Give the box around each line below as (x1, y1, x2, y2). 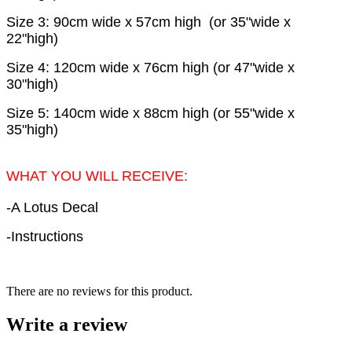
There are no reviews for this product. (6, 284, 192, 299)
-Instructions (6, 229, 83, 245)
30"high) (6, 76, 58, 93)
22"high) (6, 31, 58, 47)
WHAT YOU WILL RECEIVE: (6, 168, 188, 185)
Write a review (6, 314, 127, 335)
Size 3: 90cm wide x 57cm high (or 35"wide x (6, 14, 291, 31)
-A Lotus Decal (6, 200, 98, 216)
